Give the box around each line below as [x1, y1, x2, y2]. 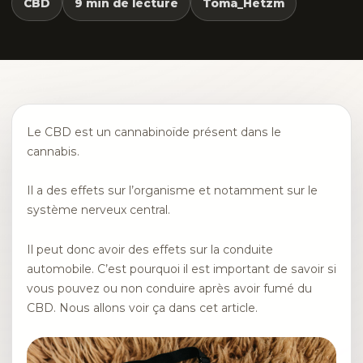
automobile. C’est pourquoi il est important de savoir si [27, 261, 336, 276]
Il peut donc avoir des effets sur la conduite [27, 241, 273, 257]
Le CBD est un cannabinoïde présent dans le [27, 125, 281, 139]
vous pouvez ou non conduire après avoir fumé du [27, 280, 312, 296]
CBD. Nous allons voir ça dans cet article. [27, 300, 258, 315]
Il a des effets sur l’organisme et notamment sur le [27, 183, 318, 199]
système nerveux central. [27, 203, 170, 218]
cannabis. [27, 144, 79, 159]
